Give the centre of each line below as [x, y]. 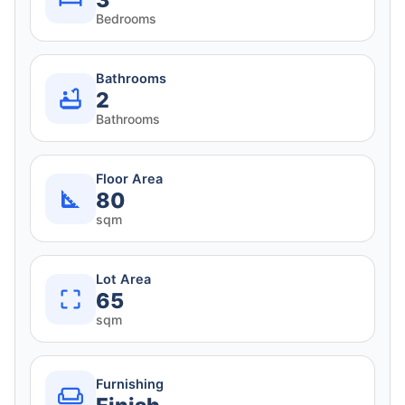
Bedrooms [126, 19]
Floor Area [129, 179]
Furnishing [130, 384]
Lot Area [123, 280]
